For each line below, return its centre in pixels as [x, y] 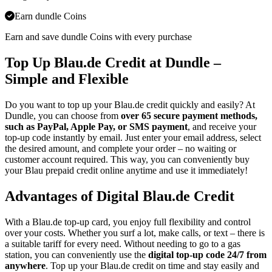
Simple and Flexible [67, 79]
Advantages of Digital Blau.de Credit [120, 196]
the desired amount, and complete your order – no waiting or [121, 149]
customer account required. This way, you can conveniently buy [127, 160]
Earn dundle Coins [50, 16]
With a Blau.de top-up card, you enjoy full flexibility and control [128, 222]
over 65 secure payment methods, [189, 116]
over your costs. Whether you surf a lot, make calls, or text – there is [135, 233]
